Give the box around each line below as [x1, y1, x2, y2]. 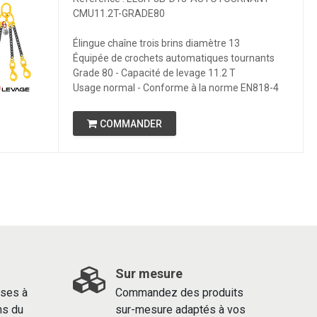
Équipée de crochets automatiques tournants [72, 52, 275, 64]
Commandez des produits [115, 286, 243, 299]
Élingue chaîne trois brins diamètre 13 [72, 38, 240, 49]
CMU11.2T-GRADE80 [72, 8, 165, 19]
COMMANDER [99, 118, 162, 129]
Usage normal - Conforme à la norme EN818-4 [72, 82, 279, 93]
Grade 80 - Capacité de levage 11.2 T [72, 67, 236, 79]
